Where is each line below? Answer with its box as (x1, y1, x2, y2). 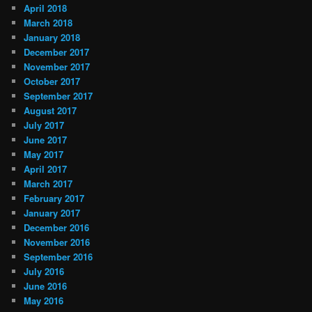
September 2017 (24, 89, 93, 103)
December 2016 (24, 221, 90, 235)
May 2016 (24, 294, 64, 308)
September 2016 (24, 250, 93, 264)
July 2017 (24, 118, 65, 132)
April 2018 (24, 1, 68, 15)
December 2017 (24, 45, 90, 59)
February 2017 (24, 192, 85, 205)
